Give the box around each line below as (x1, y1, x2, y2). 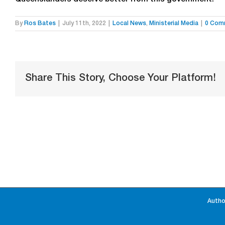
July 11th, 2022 (62, 21, 106, 27)
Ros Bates (24, 21, 56, 27)
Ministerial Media (149, 21, 198, 27)
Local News (113, 21, 146, 27)
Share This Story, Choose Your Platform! (25, 74, 216, 84)
